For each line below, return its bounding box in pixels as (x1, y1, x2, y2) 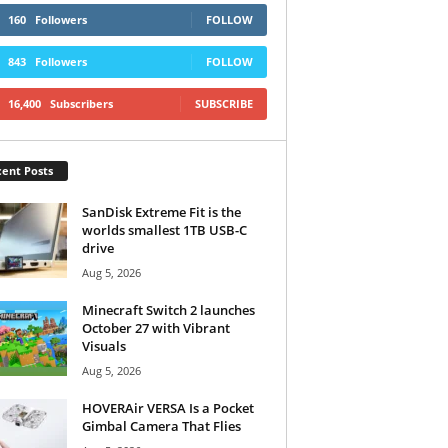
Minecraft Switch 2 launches (81, 300, 255, 319)
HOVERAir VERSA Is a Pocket (81, 398, 254, 417)
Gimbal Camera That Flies (81, 416, 241, 435)
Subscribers (49, 95, 113, 111)
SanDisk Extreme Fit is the (81, 202, 241, 221)
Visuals (81, 336, 126, 355)
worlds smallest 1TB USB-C (81, 220, 247, 239)
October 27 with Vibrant (81, 318, 230, 337)
